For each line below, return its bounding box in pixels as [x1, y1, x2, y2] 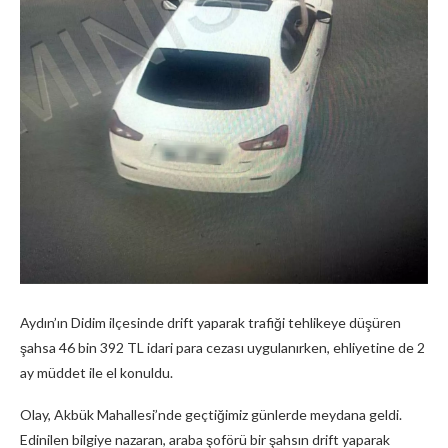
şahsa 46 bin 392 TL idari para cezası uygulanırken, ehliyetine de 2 [20, 339, 425, 357]
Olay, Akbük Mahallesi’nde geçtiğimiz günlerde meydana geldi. [20, 406, 402, 424]
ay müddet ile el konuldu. [20, 364, 173, 382]
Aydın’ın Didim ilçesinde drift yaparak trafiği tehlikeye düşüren [20, 314, 401, 332]
